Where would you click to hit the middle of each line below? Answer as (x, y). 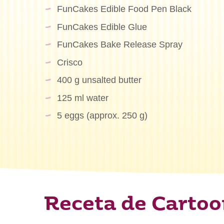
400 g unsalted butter (99, 80)
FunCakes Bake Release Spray (119, 45)
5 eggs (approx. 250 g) (102, 116)
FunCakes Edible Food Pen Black (124, 9)
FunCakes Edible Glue (102, 27)
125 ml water (82, 98)
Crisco (69, 62)
